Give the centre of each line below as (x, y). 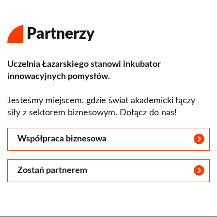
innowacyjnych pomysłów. (59, 77)
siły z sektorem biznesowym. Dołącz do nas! (92, 113)
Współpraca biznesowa (62, 139)
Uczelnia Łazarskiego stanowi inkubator (84, 65)
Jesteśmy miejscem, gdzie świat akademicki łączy (101, 101)
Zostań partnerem (52, 171)
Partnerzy (61, 34)
